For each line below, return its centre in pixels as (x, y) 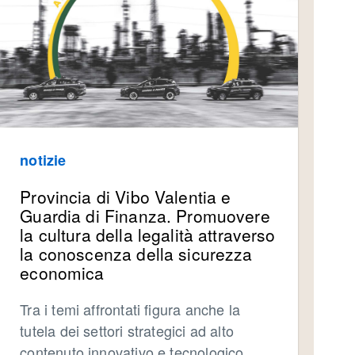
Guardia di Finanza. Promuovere (145, 216)
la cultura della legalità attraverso (148, 235)
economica (62, 273)
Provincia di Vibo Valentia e (126, 197)
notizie (43, 160)
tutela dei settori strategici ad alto (127, 331)
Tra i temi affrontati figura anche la (130, 309)
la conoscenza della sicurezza (136, 254)
